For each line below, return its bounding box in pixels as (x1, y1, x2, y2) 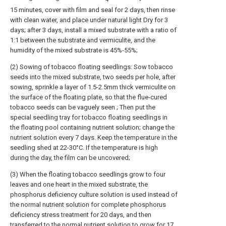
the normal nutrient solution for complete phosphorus (10, 200, 166, 208)
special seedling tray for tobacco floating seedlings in (10, 113, 167, 121)
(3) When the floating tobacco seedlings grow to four (10, 170, 165, 178)
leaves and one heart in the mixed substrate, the (10, 180, 148, 188)
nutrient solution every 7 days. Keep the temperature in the (10, 133, 177, 141)
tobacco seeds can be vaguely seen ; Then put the (10, 103, 155, 111)
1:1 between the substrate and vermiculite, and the (10, 36, 155, 44)
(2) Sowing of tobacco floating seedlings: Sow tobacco (10, 63, 173, 71)
